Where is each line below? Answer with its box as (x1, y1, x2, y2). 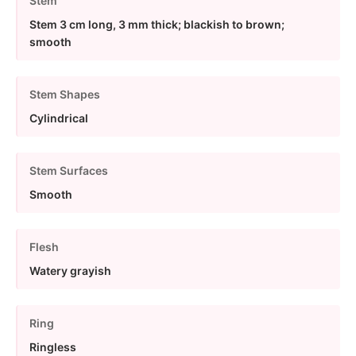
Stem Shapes (29, 87, 100, 101)
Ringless (29, 339, 76, 354)
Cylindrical (29, 110, 88, 125)
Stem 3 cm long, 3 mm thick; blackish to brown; (29, 17, 284, 31)
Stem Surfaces (29, 163, 108, 177)
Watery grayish (29, 263, 111, 277)
